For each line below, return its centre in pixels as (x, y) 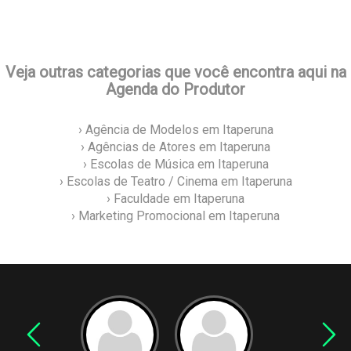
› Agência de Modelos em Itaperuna (175, 130)
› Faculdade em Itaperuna (175, 199)
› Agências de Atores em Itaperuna (175, 147)
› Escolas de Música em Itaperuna (175, 165)
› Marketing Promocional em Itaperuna (175, 216)
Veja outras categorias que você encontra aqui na (175, 72)
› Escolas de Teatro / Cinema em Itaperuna (175, 182)
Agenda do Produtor (175, 90)
